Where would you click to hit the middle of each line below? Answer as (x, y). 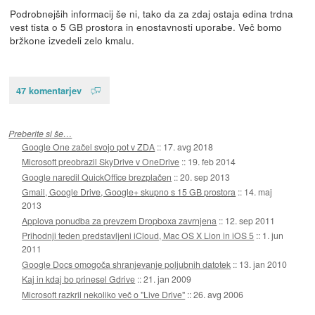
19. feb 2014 (212, 162)
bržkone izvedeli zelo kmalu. (72, 40)
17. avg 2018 (188, 146)
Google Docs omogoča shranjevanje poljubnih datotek (127, 264)
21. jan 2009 (168, 279)
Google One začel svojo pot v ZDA (89, 146)
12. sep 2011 (250, 220)
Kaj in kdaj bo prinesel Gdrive (79, 279)
